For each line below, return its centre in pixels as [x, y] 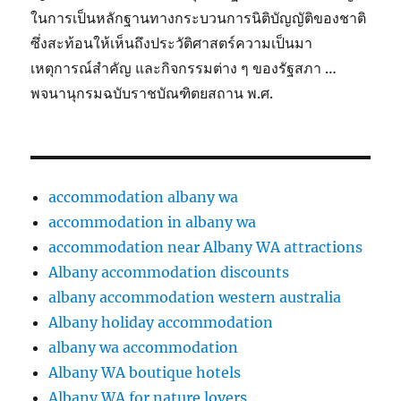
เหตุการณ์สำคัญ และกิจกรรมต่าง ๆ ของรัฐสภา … [184, 68]
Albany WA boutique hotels [145, 372]
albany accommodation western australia [195, 297]
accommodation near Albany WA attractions [206, 247]
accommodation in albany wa [153, 222]
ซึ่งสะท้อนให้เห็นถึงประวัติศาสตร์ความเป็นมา [172, 43]
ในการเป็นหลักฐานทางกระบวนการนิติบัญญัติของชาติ [199, 18]
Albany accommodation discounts [169, 272]
